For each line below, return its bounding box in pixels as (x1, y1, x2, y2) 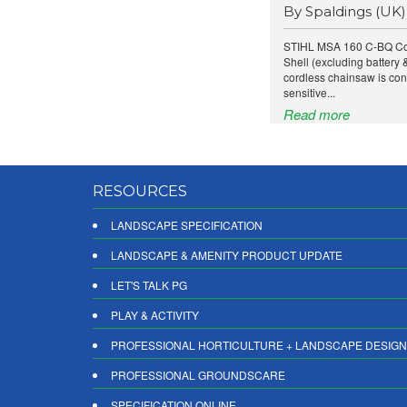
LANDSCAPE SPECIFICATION (111, 217, 263, 233)
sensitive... (283, 84, 335, 100)
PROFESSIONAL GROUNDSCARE (111, 367, 285, 382)
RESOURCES (93, 183, 187, 200)
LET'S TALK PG (111, 277, 187, 293)
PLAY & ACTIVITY (111, 307, 199, 323)
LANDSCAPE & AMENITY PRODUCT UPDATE (111, 247, 342, 263)
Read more (283, 104, 350, 124)
